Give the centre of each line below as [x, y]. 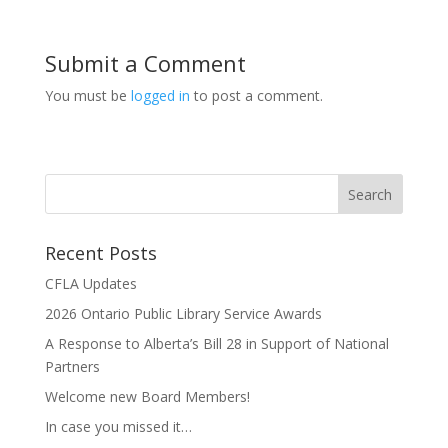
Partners [72, 366]
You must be [87, 95]
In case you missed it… [118, 426]
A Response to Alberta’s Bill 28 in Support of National [216, 343]
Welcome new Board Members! [147, 396]
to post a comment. [256, 95]
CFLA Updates [90, 283]
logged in [160, 95]
